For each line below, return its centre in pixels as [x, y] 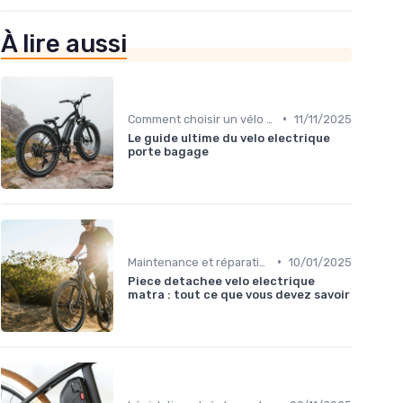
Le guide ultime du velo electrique [229, 138]
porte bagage [168, 151]
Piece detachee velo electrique [221, 281]
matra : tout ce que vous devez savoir [239, 294]
